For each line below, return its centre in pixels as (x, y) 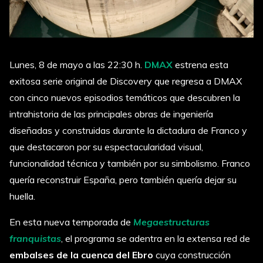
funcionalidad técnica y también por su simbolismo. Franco (130, 163)
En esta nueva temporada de (71, 222)
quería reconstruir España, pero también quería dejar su (123, 179)
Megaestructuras (171, 222)
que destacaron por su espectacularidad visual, (106, 146)
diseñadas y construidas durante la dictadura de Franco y (128, 130)
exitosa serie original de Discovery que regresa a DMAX (126, 81)
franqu (25, 238)
